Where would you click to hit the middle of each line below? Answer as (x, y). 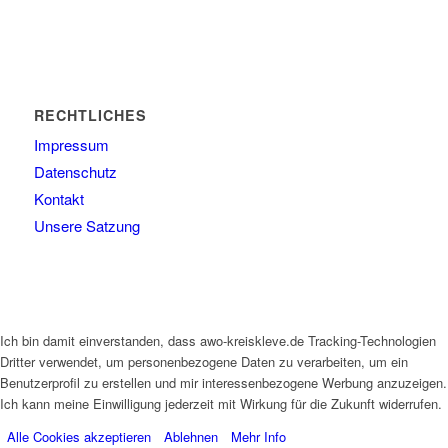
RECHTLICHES (90, 115)
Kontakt (58, 199)
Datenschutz (75, 172)
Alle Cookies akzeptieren (78, 436)
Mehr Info (258, 436)
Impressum (71, 145)
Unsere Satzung (86, 226)
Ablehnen (190, 436)
